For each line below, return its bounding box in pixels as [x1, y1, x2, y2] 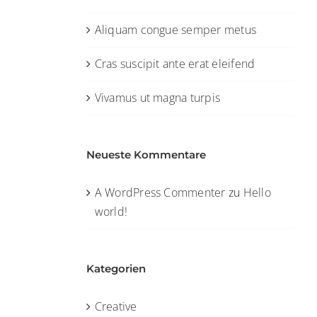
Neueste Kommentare [86, 148, 206, 161]
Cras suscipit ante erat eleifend [94, 56, 255, 71]
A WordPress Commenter [94, 185, 226, 200]
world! [94, 204, 128, 219]
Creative [94, 299, 137, 314]
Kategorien [86, 262, 146, 275]
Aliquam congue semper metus [94, 22, 257, 38]
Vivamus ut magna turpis [94, 90, 221, 105]
